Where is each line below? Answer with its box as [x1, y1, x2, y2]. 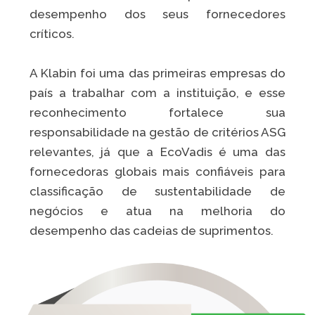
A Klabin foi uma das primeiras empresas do [30, 66, 285, 81]
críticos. [30, 27, 78, 41]
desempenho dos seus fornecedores [30, 7, 285, 22]
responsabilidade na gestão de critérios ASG [30, 125, 285, 140]
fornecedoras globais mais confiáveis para [30, 165, 285, 179]
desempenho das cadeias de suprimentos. [30, 224, 274, 238]
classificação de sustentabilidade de [30, 184, 285, 199]
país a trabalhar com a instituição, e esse [30, 86, 285, 101]
